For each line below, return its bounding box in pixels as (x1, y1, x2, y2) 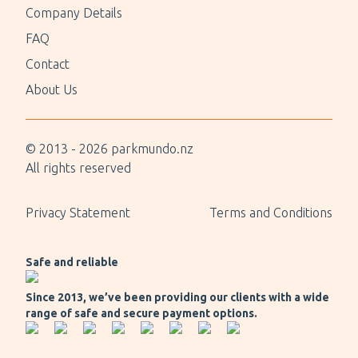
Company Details (26, 6, 122, 20)
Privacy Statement (26, 205, 130, 220)
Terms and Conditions (209, 205, 332, 220)
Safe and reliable (26, 256, 118, 268)
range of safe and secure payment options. (26, 307, 257, 320)
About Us (26, 82, 78, 97)
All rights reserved (26, 161, 131, 175)
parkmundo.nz (111, 141, 193, 156)
